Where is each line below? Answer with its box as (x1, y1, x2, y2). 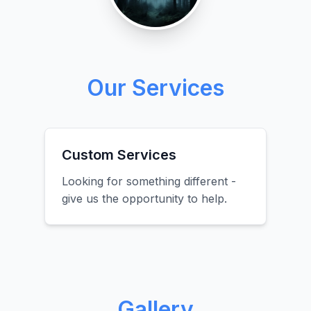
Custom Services (62, 146, 176, 163)
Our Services (87, 74, 224, 101)
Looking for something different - (62, 174, 236, 188)
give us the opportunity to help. (62, 192, 227, 205)
